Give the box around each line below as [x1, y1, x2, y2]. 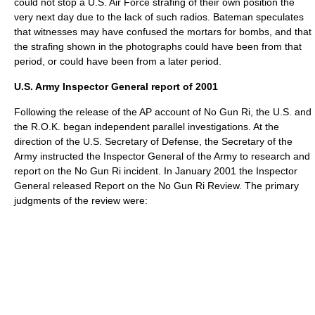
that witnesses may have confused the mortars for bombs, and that [14, 26, 311, 37]
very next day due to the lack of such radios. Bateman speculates [14, 11, 304, 22]
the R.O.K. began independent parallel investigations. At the [14, 121, 279, 132]
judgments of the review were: [14, 195, 148, 206]
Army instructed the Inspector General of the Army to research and [14, 150, 310, 162]
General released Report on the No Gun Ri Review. [14, 180, 242, 191]
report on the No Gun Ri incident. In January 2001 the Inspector [14, 165, 297, 176]
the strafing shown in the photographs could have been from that [14, 41, 302, 52]
